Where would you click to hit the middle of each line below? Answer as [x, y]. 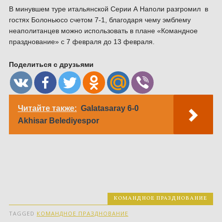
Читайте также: [47, 108]
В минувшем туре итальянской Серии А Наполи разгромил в [108, 9]
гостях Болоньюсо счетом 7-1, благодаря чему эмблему [100, 20]
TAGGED [23, 213]
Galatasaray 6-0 [110, 108]
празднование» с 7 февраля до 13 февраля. [82, 42]
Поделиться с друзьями [51, 64]
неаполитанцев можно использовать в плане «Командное [103, 31]
